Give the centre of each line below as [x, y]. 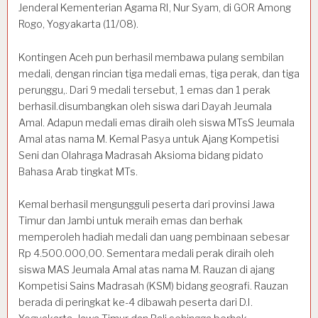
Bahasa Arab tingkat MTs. [78, 171]
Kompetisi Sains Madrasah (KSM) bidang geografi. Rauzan [153, 286]
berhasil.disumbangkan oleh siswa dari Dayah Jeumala [145, 106]
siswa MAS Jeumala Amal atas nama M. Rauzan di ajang [147, 270]
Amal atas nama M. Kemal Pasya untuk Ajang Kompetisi [149, 139]
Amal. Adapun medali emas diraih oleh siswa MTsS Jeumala [157, 122]
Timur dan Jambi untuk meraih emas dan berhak [131, 221]
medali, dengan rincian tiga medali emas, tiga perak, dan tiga [159, 73]
